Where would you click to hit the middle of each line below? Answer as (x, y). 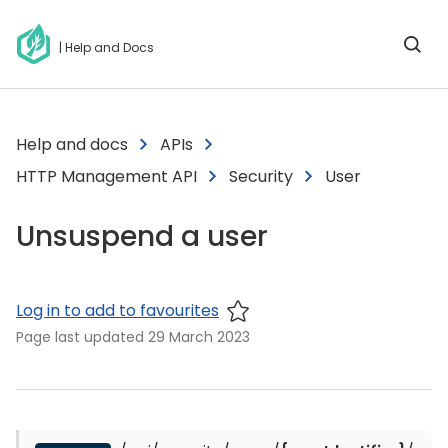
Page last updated (82, 337)
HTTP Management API (106, 176)
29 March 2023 (199, 337)
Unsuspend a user (142, 236)
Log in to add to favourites (117, 310)
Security (261, 176)
